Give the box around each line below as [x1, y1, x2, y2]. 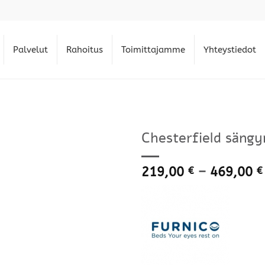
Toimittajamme [121, 44, 185, 55]
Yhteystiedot [203, 44, 256, 55]
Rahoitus [66, 44, 103, 55]
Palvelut [13, 44, 48, 55]
